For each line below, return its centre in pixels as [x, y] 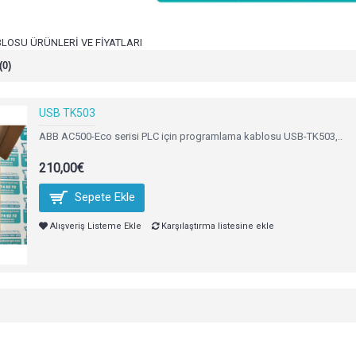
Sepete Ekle [105, 197]
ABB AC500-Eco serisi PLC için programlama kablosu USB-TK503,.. [191, 136]
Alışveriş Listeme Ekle [96, 226]
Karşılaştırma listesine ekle [218, 226]
